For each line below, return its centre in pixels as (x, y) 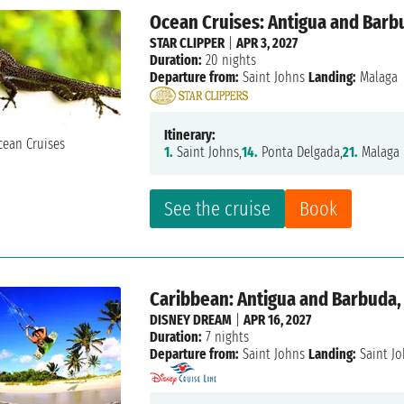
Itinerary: (190, 135)
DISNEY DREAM (191, 320)
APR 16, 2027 (278, 320)
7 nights (226, 337)
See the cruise (218, 209)
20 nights (230, 60)
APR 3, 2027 (267, 43)
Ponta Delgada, (301, 152)
